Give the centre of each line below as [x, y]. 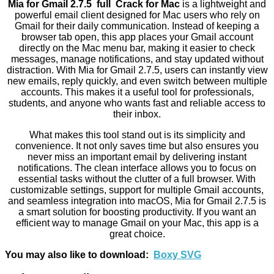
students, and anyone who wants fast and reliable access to [137, 103]
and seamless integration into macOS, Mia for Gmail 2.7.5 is [137, 201]
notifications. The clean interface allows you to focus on [137, 168]
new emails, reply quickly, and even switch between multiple [137, 81]
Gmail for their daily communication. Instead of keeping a [137, 26]
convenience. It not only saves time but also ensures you [137, 146]
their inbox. [137, 114]
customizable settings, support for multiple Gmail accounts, [137, 190]
